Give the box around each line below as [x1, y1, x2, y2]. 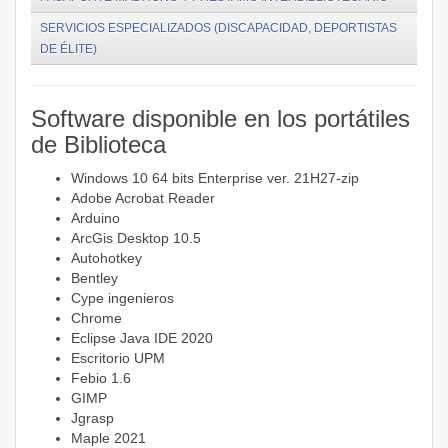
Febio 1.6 [71, 370, 131, 386]
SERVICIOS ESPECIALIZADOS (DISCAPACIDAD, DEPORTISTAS [40, 21, 397, 35]
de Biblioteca [31, 131, 166, 158]
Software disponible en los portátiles [31, 105, 410, 132]
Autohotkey [71, 250, 142, 266]
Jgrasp [71, 410, 114, 426]
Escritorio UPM [71, 350, 165, 366]
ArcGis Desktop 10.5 [71, 230, 201, 246]
